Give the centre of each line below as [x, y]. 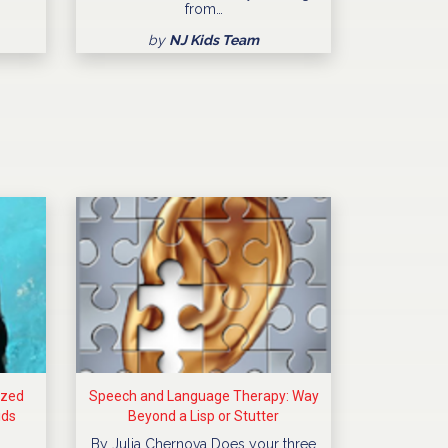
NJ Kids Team [214, 40]
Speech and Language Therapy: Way [203, 396]
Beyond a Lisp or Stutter [203, 416]
